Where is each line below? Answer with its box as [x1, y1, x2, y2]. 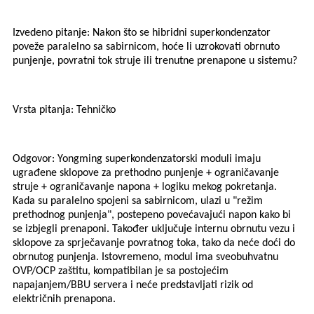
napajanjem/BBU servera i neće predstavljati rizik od [13, 280, 253, 292]
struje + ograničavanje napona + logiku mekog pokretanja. [13, 182, 277, 193]
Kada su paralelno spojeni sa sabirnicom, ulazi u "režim [13, 196, 263, 207]
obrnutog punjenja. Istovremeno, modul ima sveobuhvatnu [13, 252, 278, 264]
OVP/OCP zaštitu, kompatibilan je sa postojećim [13, 266, 228, 278]
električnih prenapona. [13, 294, 116, 306]
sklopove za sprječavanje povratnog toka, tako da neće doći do [13, 238, 295, 250]
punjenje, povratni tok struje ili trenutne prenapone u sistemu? [13, 55, 297, 67]
